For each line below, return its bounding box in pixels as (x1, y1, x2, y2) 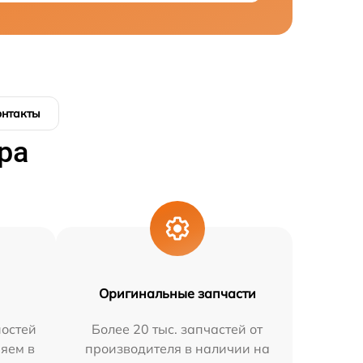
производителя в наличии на (84, 340, 270, 357)
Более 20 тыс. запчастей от (92, 321, 263, 337)
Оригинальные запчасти (98, 285, 256, 301)
